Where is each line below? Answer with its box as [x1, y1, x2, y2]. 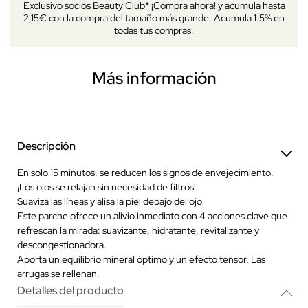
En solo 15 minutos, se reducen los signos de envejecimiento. [17, 166, 274, 179]
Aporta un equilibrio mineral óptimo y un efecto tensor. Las [17, 252, 265, 265]
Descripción [17, 138, 76, 153]
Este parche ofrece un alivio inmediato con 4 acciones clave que [17, 209, 287, 222]
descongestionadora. [17, 238, 109, 251]
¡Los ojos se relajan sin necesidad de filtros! [17, 180, 196, 193]
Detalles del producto [17, 283, 124, 298]
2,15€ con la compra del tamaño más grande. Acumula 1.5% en [23, 11, 285, 24]
